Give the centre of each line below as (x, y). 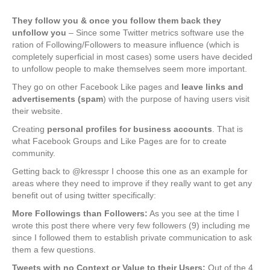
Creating (30, 129)
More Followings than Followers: (80, 214)
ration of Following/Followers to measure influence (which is (126, 45)
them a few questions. (54, 250)
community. (34, 153)
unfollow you (39, 33)
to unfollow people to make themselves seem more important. (130, 69)
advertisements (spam (58, 99)
